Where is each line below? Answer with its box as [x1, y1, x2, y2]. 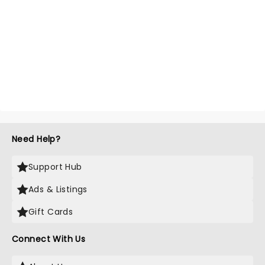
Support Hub [28, 161, 82, 173]
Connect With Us [12, 233, 86, 245]
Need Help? [12, 133, 61, 145]
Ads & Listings [28, 183, 88, 195]
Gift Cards [28, 206, 73, 218]
